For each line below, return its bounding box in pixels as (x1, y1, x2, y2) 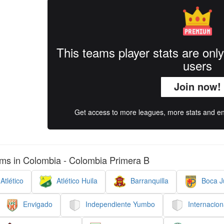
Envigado (20, 199, 52, 209)
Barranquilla (128, 175, 168, 186)
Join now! (173, 79, 221, 93)
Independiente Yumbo (83, 199, 155, 209)
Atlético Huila (54, 175, 97, 186)
